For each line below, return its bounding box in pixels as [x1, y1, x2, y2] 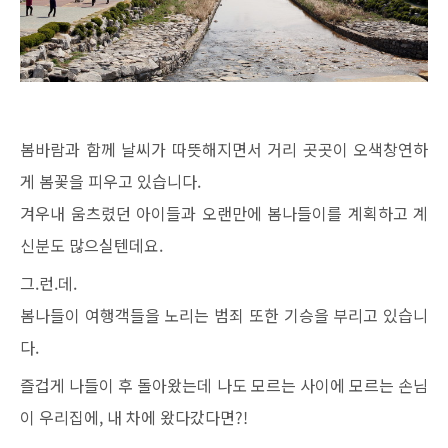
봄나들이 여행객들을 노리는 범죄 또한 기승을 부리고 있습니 [20, 302, 428, 327]
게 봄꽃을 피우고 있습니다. [20, 168, 201, 193]
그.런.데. [20, 270, 77, 295]
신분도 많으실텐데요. [20, 232, 163, 257]
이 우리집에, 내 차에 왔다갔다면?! [20, 404, 248, 429]
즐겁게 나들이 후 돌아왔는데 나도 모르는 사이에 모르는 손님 [20, 372, 428, 397]
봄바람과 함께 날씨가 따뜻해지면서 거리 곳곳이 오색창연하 [20, 136, 428, 161]
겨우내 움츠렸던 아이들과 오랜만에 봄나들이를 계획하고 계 [20, 200, 428, 225]
